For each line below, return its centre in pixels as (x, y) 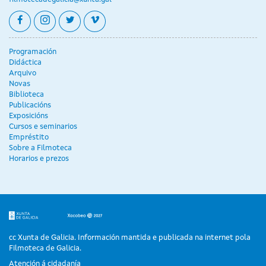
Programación (33, 52)
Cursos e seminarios (43, 127)
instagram (74, 20)
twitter (92, 20)
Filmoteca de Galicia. (45, 248)
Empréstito (29, 138)
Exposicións (28, 116)
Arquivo (23, 74)
